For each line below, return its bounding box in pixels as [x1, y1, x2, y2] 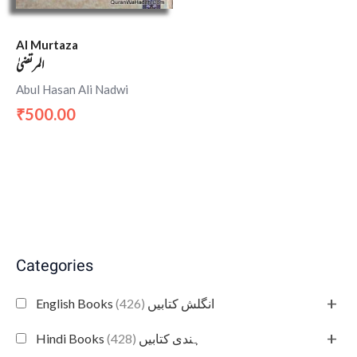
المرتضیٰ [16, 53, 44, 78]
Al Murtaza [16, 37, 78, 52]
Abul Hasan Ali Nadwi [16, 82, 128, 97]
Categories [16, 253, 93, 281]
